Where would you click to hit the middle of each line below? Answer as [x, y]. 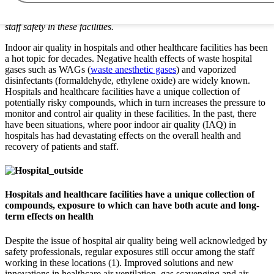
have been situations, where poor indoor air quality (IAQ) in [120, 124]
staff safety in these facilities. [59, 26]
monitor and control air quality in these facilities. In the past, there [131, 113]
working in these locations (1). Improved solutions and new [119, 262]
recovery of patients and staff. [62, 146]
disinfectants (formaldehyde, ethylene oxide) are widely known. [128, 80]
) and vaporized [206, 69]
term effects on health [49, 217]
